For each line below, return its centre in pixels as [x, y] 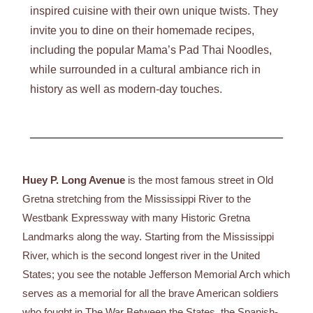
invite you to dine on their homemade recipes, [143, 30]
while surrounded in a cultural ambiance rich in [146, 69]
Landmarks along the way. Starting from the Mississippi [148, 236]
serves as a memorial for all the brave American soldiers [151, 293]
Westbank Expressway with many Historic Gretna [137, 217]
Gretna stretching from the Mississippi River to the [137, 198]
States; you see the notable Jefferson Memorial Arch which [156, 274]
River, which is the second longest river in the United [141, 255]
